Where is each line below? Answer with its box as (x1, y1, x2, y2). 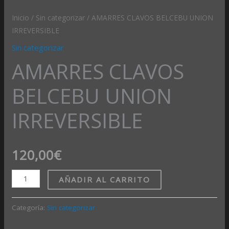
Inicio (12, 12, 30, 22)
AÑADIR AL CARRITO (58, 174, 150, 185)
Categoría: (12, 202, 48, 212)
